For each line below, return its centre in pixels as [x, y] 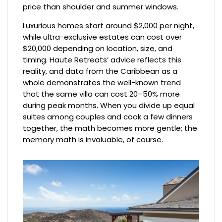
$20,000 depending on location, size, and [98, 49]
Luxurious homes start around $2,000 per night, [109, 26]
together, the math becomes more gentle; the [110, 128]
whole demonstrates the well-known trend [102, 83]
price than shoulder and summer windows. [101, 7]
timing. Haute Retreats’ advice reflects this [102, 60]
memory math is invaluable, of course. [93, 140]
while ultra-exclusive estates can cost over [103, 37]
